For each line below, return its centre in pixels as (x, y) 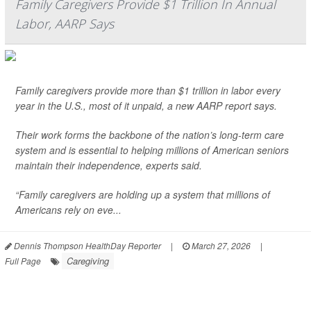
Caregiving (88, 261)
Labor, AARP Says (65, 24)
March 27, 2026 (220, 245)
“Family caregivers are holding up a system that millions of (143, 194)
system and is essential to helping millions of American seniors (152, 150)
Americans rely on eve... (68, 210)
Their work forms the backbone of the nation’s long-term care (150, 135)
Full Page (23, 261)
